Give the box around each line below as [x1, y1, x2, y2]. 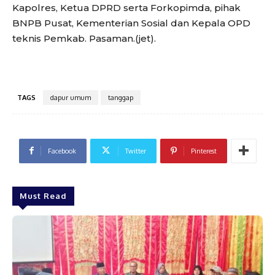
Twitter [125, 146, 146, 155]
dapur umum [50, 93, 91, 102]
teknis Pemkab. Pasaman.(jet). [12, 32, 156, 44]
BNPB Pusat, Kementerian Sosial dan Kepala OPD [12, 17, 250, 29]
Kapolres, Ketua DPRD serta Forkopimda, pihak [12, 1, 241, 14]
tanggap [108, 93, 133, 102]
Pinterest [190, 146, 217, 155]
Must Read [20, 190, 67, 201]
